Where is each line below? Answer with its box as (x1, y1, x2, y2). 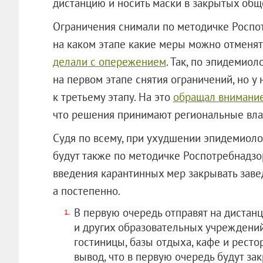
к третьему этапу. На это (52, 89, 173, 104)
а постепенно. (52, 183, 120, 198)
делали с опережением (52, 54, 166, 69)
